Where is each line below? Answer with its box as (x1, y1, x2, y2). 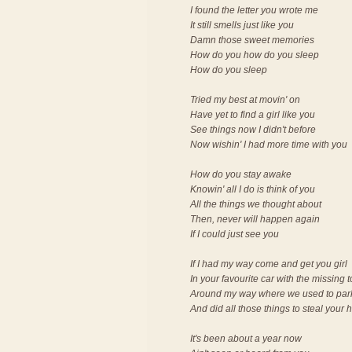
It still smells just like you (190, 20, 294, 31)
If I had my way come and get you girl (190, 258, 347, 269)
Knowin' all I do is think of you (190, 184, 315, 195)
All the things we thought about (190, 199, 321, 210)
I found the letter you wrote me (190, 5, 318, 16)
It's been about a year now (190, 333, 302, 344)
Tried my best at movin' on (190, 94, 300, 105)
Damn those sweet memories (190, 35, 314, 46)
